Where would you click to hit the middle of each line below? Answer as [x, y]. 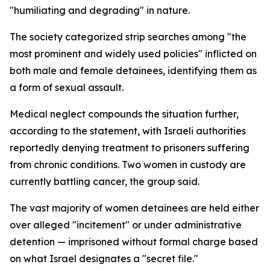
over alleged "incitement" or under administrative [126, 225]
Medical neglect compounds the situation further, [124, 114]
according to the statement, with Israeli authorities [128, 131]
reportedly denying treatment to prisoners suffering [130, 148]
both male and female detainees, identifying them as [133, 71]
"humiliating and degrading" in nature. [100, 10]
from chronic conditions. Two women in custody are [128, 165]
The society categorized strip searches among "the [128, 37]
